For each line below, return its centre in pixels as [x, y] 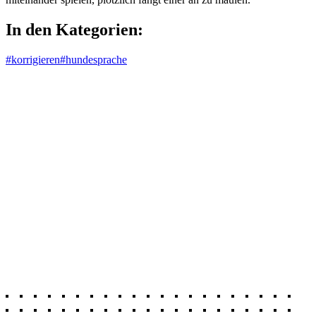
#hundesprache [93, 59]
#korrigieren [33, 59]
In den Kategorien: [74, 29]
